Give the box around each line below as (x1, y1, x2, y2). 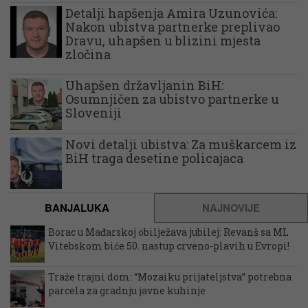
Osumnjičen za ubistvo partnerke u (65, 91, 279, 108)
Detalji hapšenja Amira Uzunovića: (65, 5, 277, 22)
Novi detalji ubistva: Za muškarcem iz (65, 136, 296, 153)
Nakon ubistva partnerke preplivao (65, 19, 280, 36)
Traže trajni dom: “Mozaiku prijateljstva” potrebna (48, 270, 291, 284)
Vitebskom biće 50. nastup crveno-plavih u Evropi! (48, 239, 289, 253)
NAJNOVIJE (202, 200, 260, 216)
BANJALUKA (45, 200, 109, 216)
